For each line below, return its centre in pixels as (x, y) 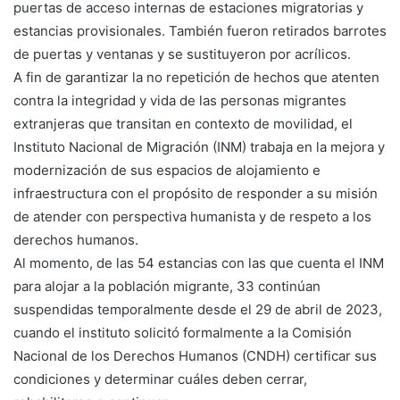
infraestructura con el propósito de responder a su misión (196, 193)
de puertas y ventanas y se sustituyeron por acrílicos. (182, 54)
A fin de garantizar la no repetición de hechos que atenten (196, 77)
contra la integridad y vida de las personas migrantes (180, 100)
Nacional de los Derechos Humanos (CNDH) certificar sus (195, 355)
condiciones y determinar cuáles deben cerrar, (160, 379)
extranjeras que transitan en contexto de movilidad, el (183, 123)
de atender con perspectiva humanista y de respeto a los (192, 216)
